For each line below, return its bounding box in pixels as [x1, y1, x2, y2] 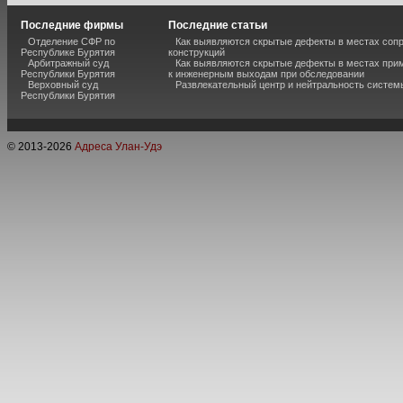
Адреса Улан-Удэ [75, 140, 162, 153]
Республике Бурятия [21, 47, 115, 58]
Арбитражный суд [28, 58, 109, 68]
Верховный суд [28, 79, 98, 90]
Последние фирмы [21, 19, 123, 31]
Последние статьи [168, 19, 267, 31]
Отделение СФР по [28, 36, 115, 47]
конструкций [168, 47, 225, 58]
